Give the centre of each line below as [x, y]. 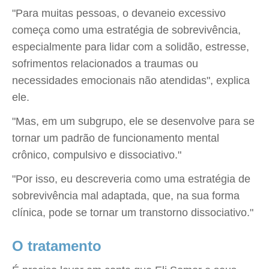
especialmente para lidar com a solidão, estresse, [131, 47]
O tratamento [57, 246]
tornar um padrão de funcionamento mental [116, 138]
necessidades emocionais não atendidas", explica [131, 80]
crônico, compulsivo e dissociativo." [97, 155]
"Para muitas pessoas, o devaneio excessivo [119, 13]
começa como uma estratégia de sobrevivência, [126, 30]
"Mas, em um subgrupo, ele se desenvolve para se [133, 121]
